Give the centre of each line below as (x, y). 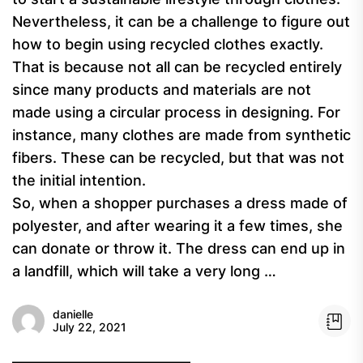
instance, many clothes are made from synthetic (181, 135)
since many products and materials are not (162, 90)
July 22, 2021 (90, 327)
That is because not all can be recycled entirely (177, 67)
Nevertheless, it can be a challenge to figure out (181, 21)
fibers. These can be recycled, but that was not (178, 158)
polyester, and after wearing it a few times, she (177, 226)
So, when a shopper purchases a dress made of (180, 203)
